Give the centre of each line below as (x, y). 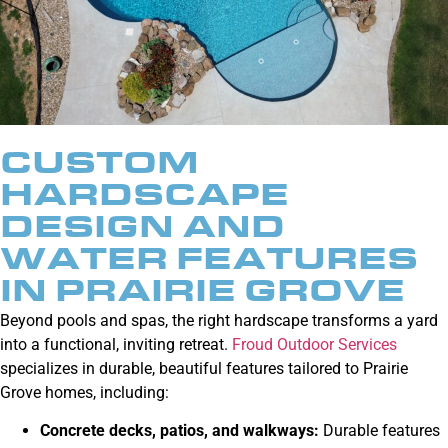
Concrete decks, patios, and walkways (177, 430)
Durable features (379, 430)
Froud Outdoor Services (314, 344)
